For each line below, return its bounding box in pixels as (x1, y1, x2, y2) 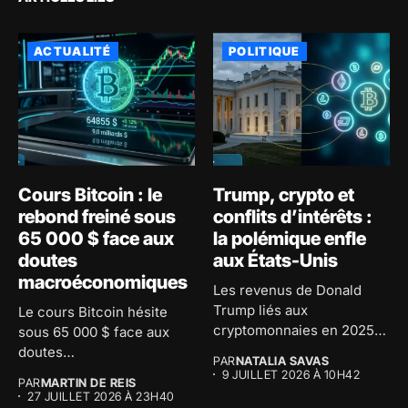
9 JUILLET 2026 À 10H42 (222, 366, 361, 382)
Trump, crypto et (213, 183, 354, 206)
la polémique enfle (213, 227, 366, 250)
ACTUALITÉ (34, 44, 112, 59)
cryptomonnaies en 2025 (213, 321, 374, 339)
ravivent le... (213, 341, 291, 359)
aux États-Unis (213, 249, 338, 271)
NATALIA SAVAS (235, 352, 330, 368)
